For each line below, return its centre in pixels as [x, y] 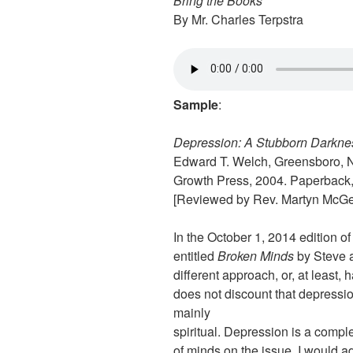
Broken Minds [256, 255]
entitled [195, 255]
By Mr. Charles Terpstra [238, 19]
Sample [196, 104]
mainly [192, 312]
